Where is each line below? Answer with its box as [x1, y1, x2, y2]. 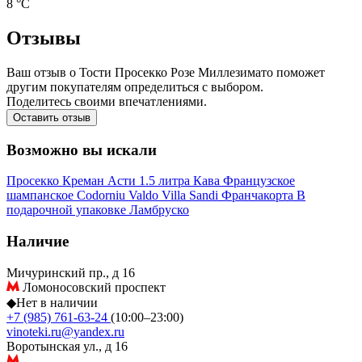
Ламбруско [129, 203, 189, 217]
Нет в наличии [16, 295, 98, 309]
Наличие [6, 233, 69, 250]
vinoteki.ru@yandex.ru [6, 324, 124, 339]
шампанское [6, 188, 77, 203]
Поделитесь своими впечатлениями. [6, 94, 207, 108]
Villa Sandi [162, 188, 221, 203]
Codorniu [77, 188, 128, 203]
